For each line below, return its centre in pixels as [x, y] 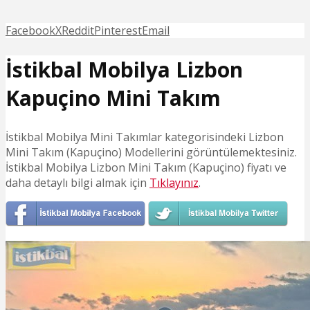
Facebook [30, 30]
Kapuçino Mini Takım [113, 98]
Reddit [78, 30]
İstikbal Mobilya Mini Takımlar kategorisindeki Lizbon [145, 137]
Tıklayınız [174, 182]
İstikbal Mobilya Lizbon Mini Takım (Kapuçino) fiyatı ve [146, 167]
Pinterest [118, 30]
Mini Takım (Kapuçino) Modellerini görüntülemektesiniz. [151, 152]
